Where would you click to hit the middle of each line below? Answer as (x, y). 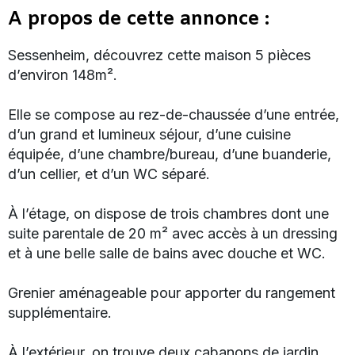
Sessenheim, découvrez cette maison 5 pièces (159, 55)
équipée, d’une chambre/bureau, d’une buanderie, (170, 154)
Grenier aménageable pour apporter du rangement (172, 292)
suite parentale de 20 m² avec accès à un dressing (173, 233)
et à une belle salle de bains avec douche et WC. (167, 253)
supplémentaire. (60, 312)
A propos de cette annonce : (139, 19)
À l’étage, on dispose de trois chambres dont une (168, 213)
